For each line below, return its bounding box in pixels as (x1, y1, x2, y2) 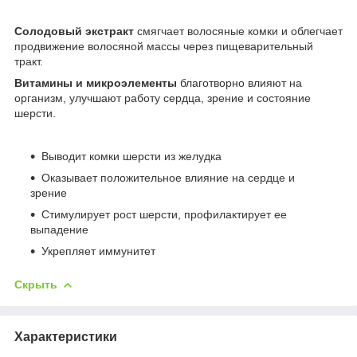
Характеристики (14, 329, 117, 343)
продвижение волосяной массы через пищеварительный (14, 39, 313, 53)
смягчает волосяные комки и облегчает (137, 24, 343, 37)
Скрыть (14, 277, 57, 291)
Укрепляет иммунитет (41, 244, 155, 257)
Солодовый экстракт (14, 24, 137, 37)
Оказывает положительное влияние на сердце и (41, 171, 295, 184)
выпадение (30, 222, 88, 236)
